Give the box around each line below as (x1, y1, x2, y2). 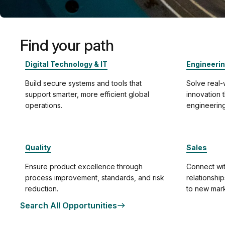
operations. (25, 101, 62, 109)
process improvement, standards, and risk (25, 173, 164, 182)
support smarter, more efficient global (25, 90, 149, 98)
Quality (25, 143, 51, 152)
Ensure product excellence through (25, 162, 143, 171)
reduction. (25, 184, 58, 193)
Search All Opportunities (20, 200, 117, 210)
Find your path (20, 36, 114, 54)
